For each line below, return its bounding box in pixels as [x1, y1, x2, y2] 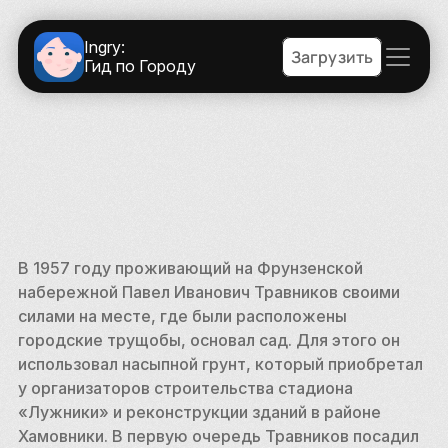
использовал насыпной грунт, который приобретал [17, 354, 423, 374]
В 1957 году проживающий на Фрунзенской [17, 258, 363, 278]
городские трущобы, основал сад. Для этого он [17, 330, 400, 350]
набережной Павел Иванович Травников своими [17, 282, 400, 302]
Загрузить [290, 45, 374, 67]
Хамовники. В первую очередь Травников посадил [17, 426, 419, 446]
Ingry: [83, 36, 125, 57]
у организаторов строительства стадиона [17, 378, 353, 398]
